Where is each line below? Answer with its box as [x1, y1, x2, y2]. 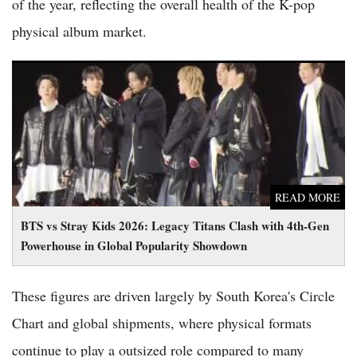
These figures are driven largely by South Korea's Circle [12, 285, 335, 305]
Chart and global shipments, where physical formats [12, 312, 312, 332]
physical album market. [12, 21, 147, 41]
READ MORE [275, 189, 340, 205]
